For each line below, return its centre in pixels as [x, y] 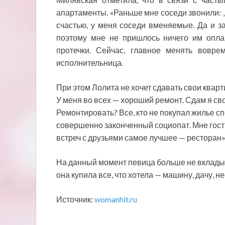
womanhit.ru [116, 199]
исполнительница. [90, 62]
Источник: [75, 199]
